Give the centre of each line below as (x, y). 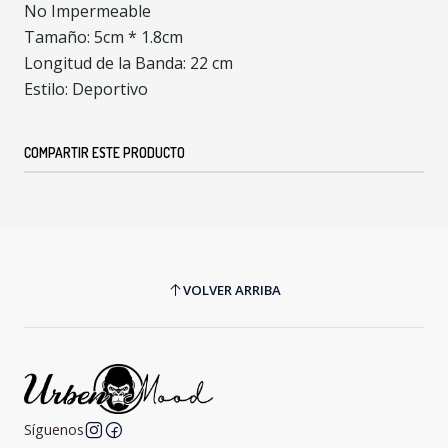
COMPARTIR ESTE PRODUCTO (104, 152)
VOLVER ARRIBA (231, 289)
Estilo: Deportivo (86, 89)
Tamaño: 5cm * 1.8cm (103, 37)
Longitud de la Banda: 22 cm (128, 63)
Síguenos (54, 430)
